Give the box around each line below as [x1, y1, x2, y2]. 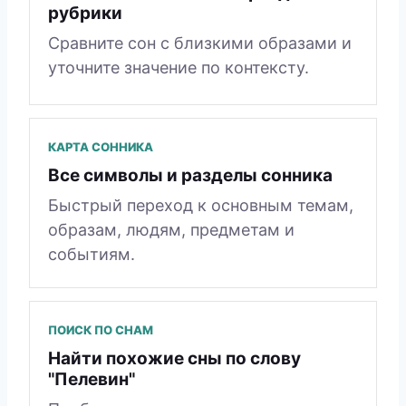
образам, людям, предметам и [48, 219, 295, 239]
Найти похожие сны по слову [48, 347, 301, 369]
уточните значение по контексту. [48, 57, 309, 77]
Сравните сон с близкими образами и [48, 33, 352, 53]
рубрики [48, 2, 122, 24]
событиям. [48, 244, 135, 264]
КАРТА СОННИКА [48, 139, 153, 154]
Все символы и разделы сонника [48, 164, 333, 186]
